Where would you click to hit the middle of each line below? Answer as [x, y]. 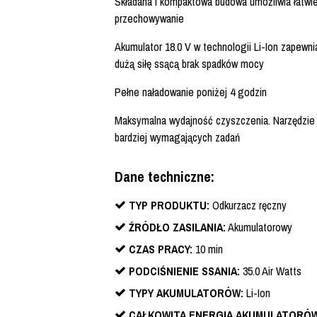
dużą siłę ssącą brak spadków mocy [189, 64]
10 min [208, 249]
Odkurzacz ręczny [248, 206]
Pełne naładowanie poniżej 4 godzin [191, 92]
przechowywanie [149, 19]
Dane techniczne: [165, 177]
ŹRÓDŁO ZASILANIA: [177, 227]
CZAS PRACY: [161, 249]
